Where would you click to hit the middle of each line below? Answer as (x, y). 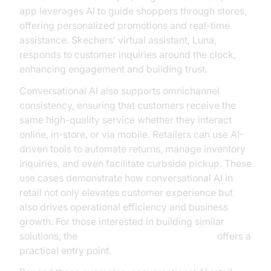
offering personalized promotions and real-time (125, 25)
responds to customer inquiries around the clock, (128, 54)
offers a (233, 236)
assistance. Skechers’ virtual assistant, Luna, (118, 40)
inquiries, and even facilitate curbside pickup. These (135, 163)
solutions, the (50, 236)
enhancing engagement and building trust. (113, 69)
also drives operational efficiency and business (124, 207)
